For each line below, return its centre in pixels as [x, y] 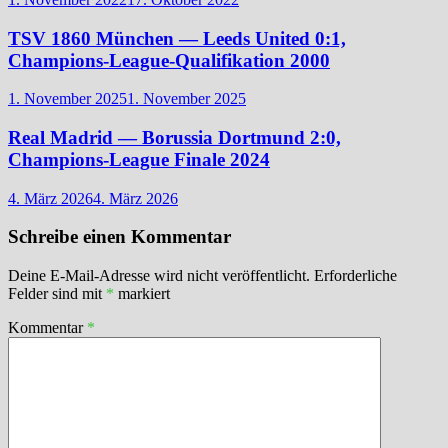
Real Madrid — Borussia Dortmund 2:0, [174, 137]
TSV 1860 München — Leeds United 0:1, [177, 38]
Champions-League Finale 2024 [139, 159]
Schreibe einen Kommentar [119, 237]
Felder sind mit [57, 294]
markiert [142, 294]
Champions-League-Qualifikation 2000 [169, 60]
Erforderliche [355, 276]
